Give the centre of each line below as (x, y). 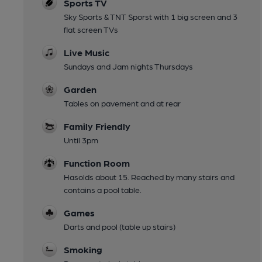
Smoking (83, 250)
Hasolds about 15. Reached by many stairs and (149, 177)
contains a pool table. (103, 190)
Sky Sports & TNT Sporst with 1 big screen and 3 (151, 17)
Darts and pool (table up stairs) (120, 227)
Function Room (97, 163)
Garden (80, 89)
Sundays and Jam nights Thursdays (128, 66)
